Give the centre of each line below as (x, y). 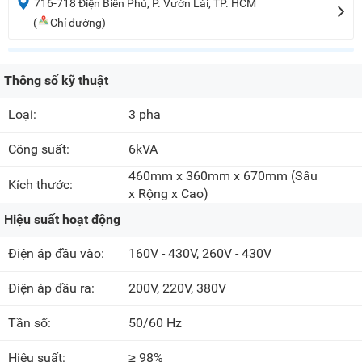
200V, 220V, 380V (178, 288)
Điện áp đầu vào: (58, 254)
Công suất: (40, 149)
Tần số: (31, 323)
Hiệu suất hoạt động (62, 220)
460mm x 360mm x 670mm (208, 176)
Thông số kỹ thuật (56, 81)
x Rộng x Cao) (169, 194)
